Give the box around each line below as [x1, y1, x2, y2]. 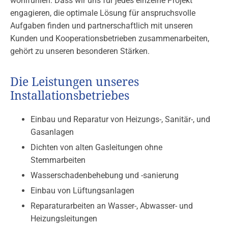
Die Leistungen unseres [10, 75, 139, 90]
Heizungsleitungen [31, 214, 97, 224]
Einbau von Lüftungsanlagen [31, 186, 134, 196]
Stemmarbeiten [31, 155, 85, 165]
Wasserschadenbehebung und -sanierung [31, 170, 179, 181]
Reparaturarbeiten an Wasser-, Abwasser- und [31, 201, 193, 211]
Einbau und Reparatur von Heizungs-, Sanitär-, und [31, 115, 210, 125]
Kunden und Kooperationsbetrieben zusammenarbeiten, [10, 34, 209, 44]
